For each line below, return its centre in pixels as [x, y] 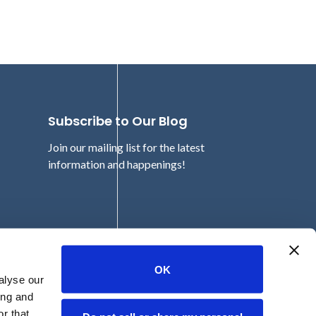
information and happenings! [117, 164]
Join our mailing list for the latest [127, 147]
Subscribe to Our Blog [118, 121]
